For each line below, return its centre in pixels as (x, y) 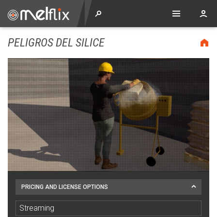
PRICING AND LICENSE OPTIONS (65, 187)
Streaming (37, 208)
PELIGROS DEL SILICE (56, 43)
